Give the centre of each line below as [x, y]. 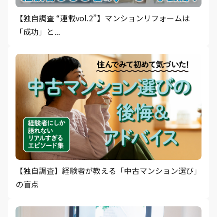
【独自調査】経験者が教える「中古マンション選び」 [108, 171]
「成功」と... [38, 31]
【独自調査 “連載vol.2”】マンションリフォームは [103, 18]
